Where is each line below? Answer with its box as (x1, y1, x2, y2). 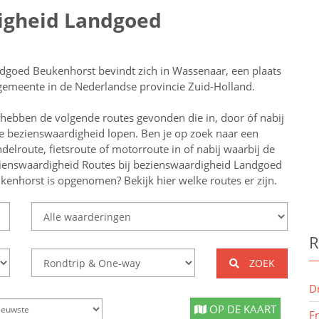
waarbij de (224, 142, 275, 156)
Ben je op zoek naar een (138, 126, 258, 140)
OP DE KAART (206, 302, 276, 316)
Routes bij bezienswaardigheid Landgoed (82, 157, 282, 172)
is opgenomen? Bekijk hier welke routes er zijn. (44, 173, 277, 187)
